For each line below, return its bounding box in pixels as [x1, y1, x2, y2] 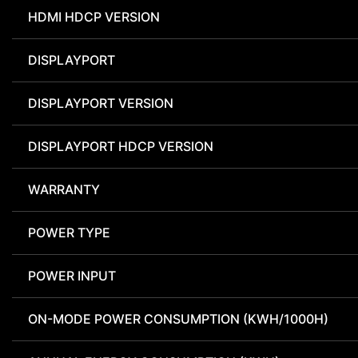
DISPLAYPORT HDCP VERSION [28, 138, 213, 155]
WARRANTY [28, 181, 100, 198]
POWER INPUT [28, 268, 116, 284]
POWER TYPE [28, 225, 110, 241]
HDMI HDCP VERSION [28, 9, 160, 26]
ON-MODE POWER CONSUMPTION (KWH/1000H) [28, 311, 328, 328]
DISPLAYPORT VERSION [28, 95, 173, 112]
